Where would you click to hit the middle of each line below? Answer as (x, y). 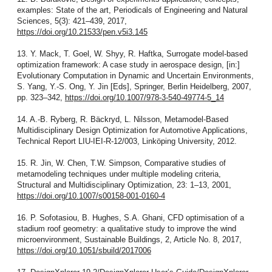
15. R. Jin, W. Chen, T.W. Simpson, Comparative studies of (121, 163)
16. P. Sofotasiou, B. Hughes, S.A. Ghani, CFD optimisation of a (130, 217)
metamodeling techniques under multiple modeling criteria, (119, 174)
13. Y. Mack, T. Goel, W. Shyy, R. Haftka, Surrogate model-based (132, 53)
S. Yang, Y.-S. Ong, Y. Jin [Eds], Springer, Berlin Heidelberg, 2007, (134, 86)
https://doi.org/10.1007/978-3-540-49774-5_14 (144, 97)
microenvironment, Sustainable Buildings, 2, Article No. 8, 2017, (129, 239)
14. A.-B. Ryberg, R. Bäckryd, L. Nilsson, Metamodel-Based (122, 119)
